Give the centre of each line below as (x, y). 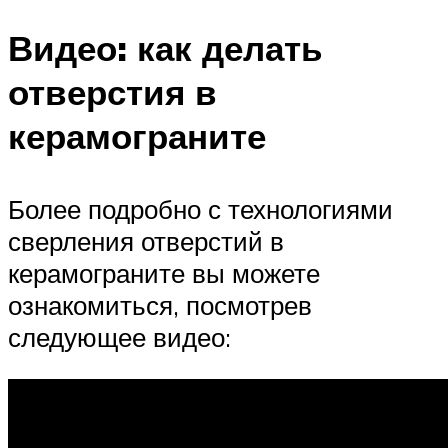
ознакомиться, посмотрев (160, 305)
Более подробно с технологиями (200, 209)
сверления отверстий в (146, 241)
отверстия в (112, 92)
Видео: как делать (165, 48)
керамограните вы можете (164, 273)
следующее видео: (119, 337)
